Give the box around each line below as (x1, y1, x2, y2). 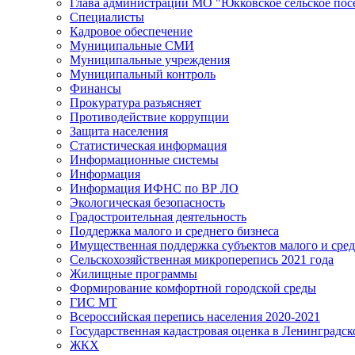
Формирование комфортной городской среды (70, 281, 316, 295)
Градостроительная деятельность (70, 210, 246, 223)
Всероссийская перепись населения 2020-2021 (70, 310, 320, 323)
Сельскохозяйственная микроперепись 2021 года (70, 253, 334, 266)
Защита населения (70, 124, 168, 138)
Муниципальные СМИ (70, 39, 194, 52)
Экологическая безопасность (70, 196, 225, 209)
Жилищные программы (70, 267, 197, 281)
